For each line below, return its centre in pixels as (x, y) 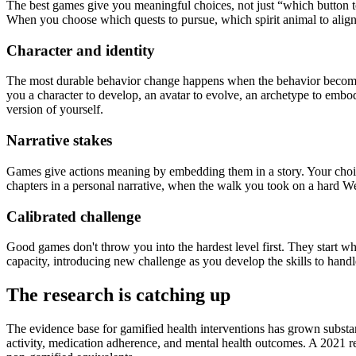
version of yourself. (55, 110)
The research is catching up (118, 295)
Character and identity (81, 50)
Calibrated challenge (74, 216)
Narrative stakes (59, 141)
